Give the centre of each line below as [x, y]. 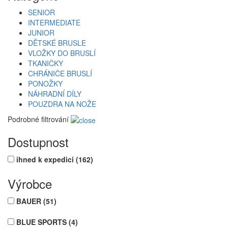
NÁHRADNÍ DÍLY [55, 93]
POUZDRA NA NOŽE [62, 104]
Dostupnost [38, 142]
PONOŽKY [45, 83]
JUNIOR [41, 32]
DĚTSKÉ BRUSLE [57, 42]
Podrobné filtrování [38, 119]
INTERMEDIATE [54, 22]
